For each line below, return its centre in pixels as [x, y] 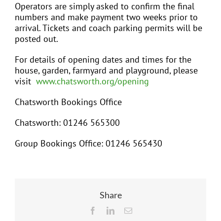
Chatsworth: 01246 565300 [67, 123]
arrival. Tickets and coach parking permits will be [109, 28]
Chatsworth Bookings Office [68, 102]
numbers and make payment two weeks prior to [106, 17]
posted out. [37, 39]
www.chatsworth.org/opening [92, 81]
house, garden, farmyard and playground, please [106, 71]
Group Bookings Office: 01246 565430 [89, 144]
